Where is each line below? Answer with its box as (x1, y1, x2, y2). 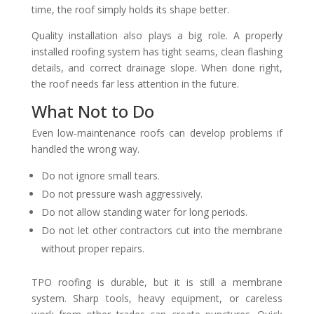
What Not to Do (31, 99, 154, 123)
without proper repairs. (41, 241, 144, 255)
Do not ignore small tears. (41, 168, 160, 182)
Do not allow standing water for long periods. (41, 205, 247, 219)
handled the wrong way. (31, 142, 139, 156)
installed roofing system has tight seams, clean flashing (31, 44, 283, 58)
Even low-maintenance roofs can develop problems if (31, 125, 283, 139)
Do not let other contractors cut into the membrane (41, 223, 283, 237)
